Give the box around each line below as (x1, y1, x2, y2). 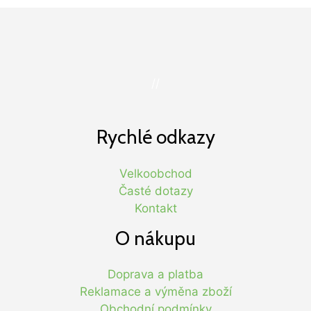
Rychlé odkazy (96, 125, 215, 149)
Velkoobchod (119, 166, 192, 180)
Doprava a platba (108, 267, 203, 281)
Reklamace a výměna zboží (79, 284, 232, 299)
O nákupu (115, 226, 196, 250)
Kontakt (134, 201, 177, 215)
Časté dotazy (118, 183, 193, 198)
